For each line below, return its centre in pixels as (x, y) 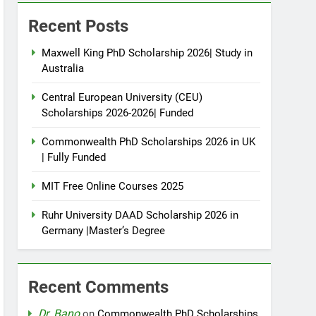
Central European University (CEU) (122, 97)
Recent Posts (79, 26)
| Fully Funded (74, 157)
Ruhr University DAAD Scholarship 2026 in (140, 215)
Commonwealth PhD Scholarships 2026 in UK (149, 142)
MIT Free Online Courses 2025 (113, 186)
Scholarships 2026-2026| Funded (118, 113)
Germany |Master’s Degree (104, 231)
